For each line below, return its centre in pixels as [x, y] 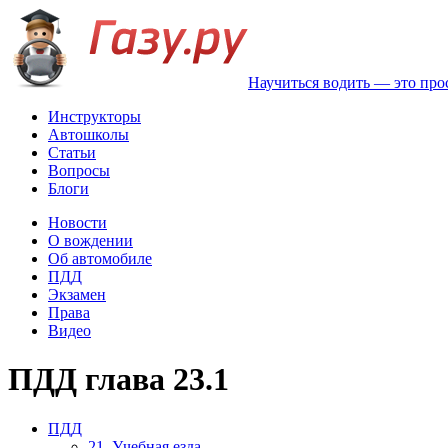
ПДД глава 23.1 [118, 379]
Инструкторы [94, 116]
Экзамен [77, 294]
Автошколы [88, 134]
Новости [77, 222]
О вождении [90, 240]
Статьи [72, 152]
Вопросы [79, 170]
